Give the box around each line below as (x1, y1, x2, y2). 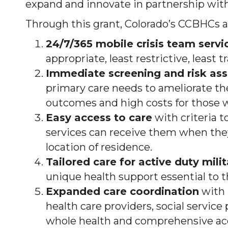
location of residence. (46, 141, 152, 153)
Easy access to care (46, 111, 152, 124)
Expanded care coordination (46, 185, 199, 197)
